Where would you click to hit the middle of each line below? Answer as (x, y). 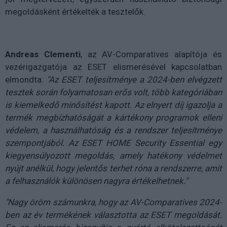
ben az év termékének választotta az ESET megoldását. (113, 215)
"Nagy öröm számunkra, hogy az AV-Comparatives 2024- (113, 202)
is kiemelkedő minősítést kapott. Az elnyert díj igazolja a (113, 105)
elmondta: (26, 80)
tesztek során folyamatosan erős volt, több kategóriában (113, 92)
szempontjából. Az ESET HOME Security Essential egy (113, 143)
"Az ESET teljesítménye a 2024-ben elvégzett (135, 80)
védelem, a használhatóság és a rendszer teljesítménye (113, 130)
